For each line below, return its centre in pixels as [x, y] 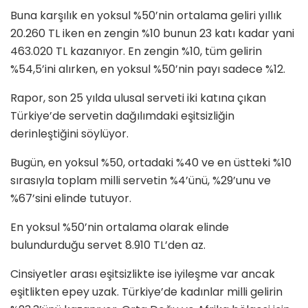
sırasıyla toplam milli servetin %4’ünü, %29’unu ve [141, 181]
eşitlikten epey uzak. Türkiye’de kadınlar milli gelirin [146, 292]
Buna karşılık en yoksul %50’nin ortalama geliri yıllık [146, 16]
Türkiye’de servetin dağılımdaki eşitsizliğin [122, 116]
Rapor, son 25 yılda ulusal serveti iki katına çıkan [138, 98]
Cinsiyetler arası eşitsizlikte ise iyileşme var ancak [143, 274]
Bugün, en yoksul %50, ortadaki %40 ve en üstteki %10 [151, 163]
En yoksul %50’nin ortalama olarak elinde [120, 228]
